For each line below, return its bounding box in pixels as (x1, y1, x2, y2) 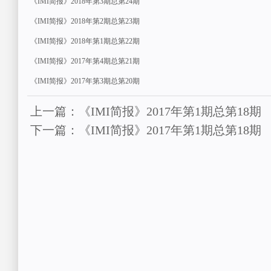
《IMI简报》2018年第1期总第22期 (30, 37, 140, 45)
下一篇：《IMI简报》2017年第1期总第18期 (30, 123, 261, 137)
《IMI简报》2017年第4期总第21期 (30, 57, 140, 65)
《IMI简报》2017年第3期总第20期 (30, 77, 140, 85)
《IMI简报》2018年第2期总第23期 (30, 17, 140, 25)
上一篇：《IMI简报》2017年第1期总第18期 (30, 105, 261, 118)
